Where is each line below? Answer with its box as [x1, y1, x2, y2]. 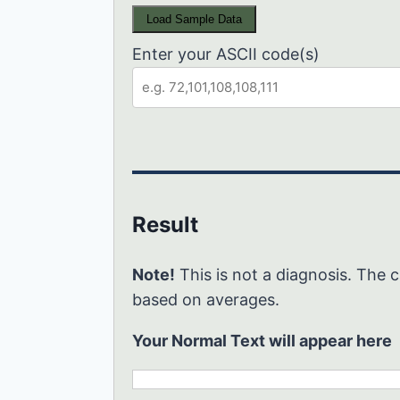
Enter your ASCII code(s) [132, 44, 320, 63]
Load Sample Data [146, 12, 242, 26]
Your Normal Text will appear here [132, 330, 392, 350]
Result [132, 211, 198, 237]
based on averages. [132, 289, 279, 309]
